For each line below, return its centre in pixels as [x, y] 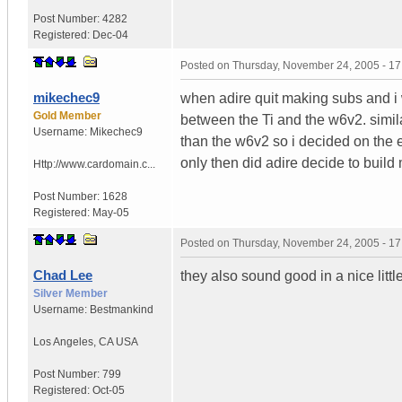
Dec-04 [110, 35]
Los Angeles [63, 341]
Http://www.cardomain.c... [94, 164]
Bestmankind [122, 309]
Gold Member [67, 115]
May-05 [111, 212]
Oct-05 [109, 390]
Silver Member [70, 293]
